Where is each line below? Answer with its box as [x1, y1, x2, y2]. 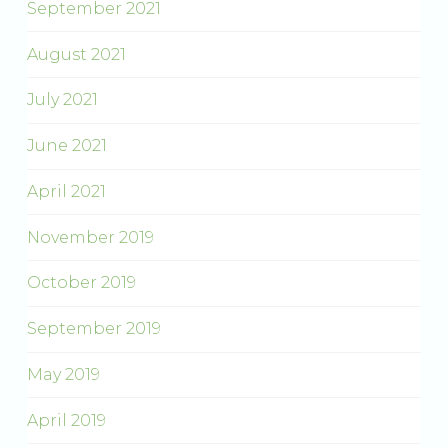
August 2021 [26, 44, 126, 64]
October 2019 [26, 273, 136, 293]
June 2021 [26, 136, 107, 156]
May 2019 [26, 365, 100, 385]
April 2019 [26, 410, 106, 430]
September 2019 [26, 319, 161, 339]
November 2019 [26, 227, 154, 247]
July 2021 [26, 90, 98, 110]
